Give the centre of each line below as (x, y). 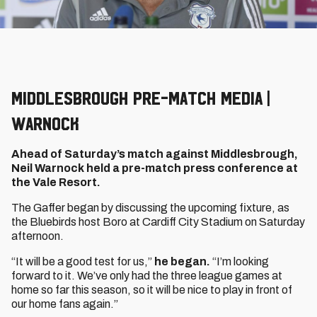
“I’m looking (241, 261)
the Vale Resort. (56, 182)
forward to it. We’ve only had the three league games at (147, 276)
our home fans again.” (65, 304)
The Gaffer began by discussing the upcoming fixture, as (150, 208)
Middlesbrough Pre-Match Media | (144, 98)
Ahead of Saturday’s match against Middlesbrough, (155, 154)
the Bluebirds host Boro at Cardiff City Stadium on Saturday (158, 222)
